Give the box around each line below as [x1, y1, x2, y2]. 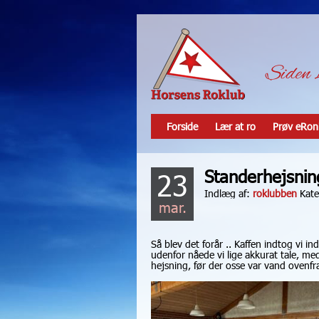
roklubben [253, 187, 297, 200]
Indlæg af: [204, 187, 253, 200]
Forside [167, 120, 198, 133]
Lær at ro [215, 120, 256, 133]
